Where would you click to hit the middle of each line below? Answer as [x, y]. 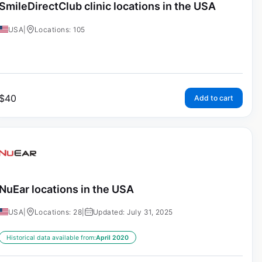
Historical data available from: [51, 238]
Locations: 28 [58, 212]
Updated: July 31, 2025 [133, 212]
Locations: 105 [60, 29]
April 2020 [112, 238]
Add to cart [213, 98]
